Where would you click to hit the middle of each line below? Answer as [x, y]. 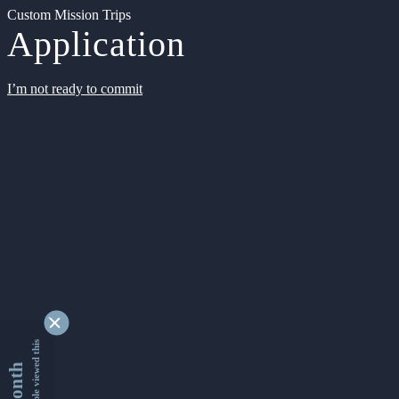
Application [96, 44]
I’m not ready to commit [75, 89]
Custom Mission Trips [69, 15]
